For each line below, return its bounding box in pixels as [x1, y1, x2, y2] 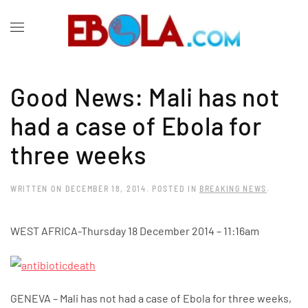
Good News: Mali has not [10, 82, 280, 111]
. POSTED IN [146, 184, 200, 193]
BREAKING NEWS [199, 184, 267, 193]
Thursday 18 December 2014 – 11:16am [81, 224, 259, 237]
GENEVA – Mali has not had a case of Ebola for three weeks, [10, 291, 291, 305]
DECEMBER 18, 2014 [65, 184, 146, 193]
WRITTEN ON [10, 184, 65, 193]
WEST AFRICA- [10, 224, 81, 237]
